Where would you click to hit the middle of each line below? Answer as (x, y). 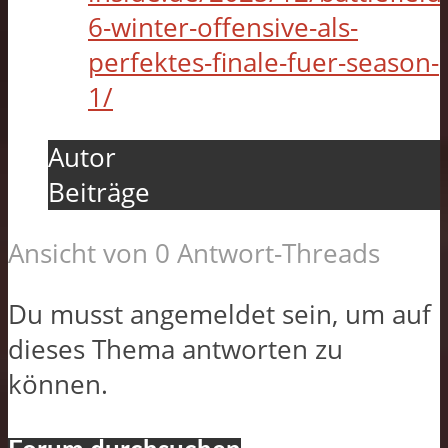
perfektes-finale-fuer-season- (263, 62)
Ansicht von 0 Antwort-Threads (194, 253)
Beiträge (99, 193)
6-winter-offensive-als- (223, 27)
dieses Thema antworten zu (175, 349)
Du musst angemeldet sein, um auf (219, 314)
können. (58, 384)
